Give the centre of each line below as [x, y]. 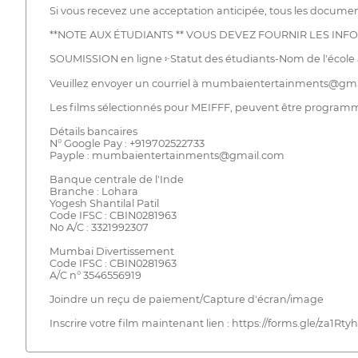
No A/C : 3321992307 [99, 227]
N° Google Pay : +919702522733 [127, 143]
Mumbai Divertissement [111, 251]
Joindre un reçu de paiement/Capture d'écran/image [186, 299]
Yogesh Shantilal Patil [104, 203]
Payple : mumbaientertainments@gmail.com [167, 155]
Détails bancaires [93, 131]
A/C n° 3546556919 [95, 275]
